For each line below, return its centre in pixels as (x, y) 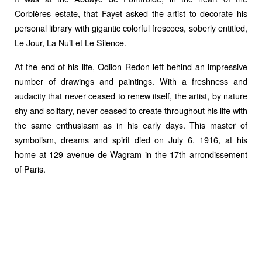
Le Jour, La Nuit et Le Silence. (70, 42)
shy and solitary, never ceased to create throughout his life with (131, 110)
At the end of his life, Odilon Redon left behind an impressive (131, 66)
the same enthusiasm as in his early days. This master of (131, 125)
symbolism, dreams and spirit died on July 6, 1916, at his (131, 139)
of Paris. (30, 169)
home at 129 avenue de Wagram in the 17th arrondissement (131, 154)
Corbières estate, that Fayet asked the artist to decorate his (131, 13)
